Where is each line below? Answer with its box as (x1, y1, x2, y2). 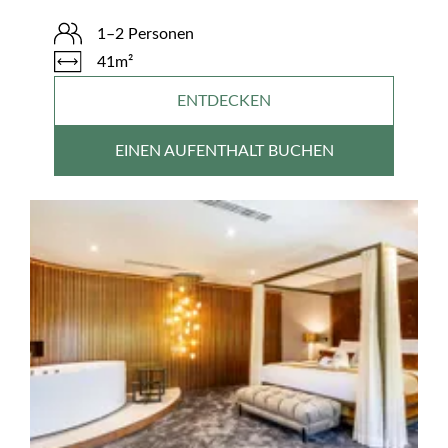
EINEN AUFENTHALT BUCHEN (114, 142, 334, 159)
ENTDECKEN (177, 92, 271, 109)
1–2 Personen (97, 25, 194, 42)
